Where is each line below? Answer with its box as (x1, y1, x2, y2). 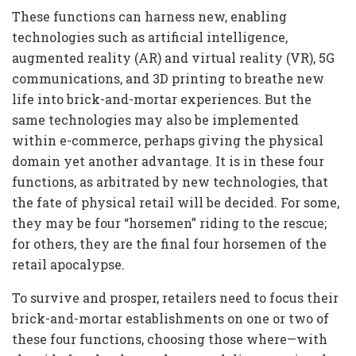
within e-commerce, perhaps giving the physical (12, 132, 323, 149)
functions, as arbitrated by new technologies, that (12, 173, 328, 191)
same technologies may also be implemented (12, 111, 299, 129)
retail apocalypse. (12, 256, 125, 273)
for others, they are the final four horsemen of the (12, 235, 327, 253)
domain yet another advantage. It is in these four (12, 153, 324, 170)
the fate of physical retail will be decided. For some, (12, 194, 339, 211)
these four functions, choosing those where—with (12, 331, 327, 348)
